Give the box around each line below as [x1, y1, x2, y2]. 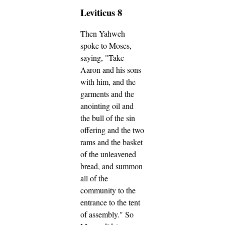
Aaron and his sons [80, 64, 141, 75]
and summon [102, 161, 143, 172]
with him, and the [80, 76, 136, 87]
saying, [80, 52, 105, 63]
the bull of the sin [80, 113, 135, 124]
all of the [80, 173, 108, 184]
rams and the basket [80, 137, 143, 148]
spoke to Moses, [80, 40, 132, 51]
